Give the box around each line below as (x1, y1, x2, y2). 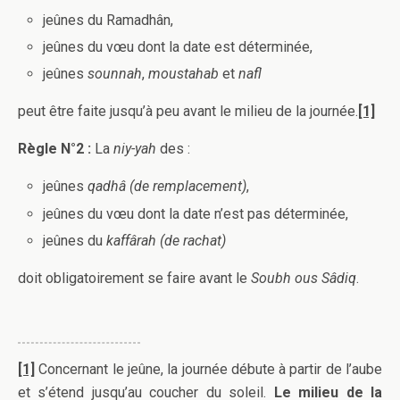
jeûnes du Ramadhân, (43, 12, 174, 29)
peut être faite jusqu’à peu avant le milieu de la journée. (18, 103, 358, 121)
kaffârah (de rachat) (106, 231, 227, 249)
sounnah (87, 65, 143, 83)
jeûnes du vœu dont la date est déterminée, (43, 38, 313, 56)
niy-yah (113, 140, 156, 158)
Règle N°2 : (18, 140, 95, 158)
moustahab (148, 65, 220, 83)
